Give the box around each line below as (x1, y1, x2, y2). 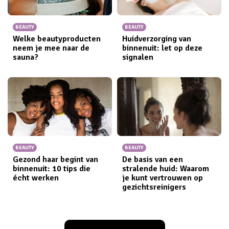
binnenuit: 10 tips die (13, 164, 90, 174)
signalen (122, 52, 153, 63)
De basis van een (122, 154, 183, 165)
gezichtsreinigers (122, 182, 186, 193)
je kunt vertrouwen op (122, 173, 203, 184)
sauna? (13, 52, 38, 63)
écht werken (13, 173, 59, 184)
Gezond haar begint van (13, 154, 98, 165)
